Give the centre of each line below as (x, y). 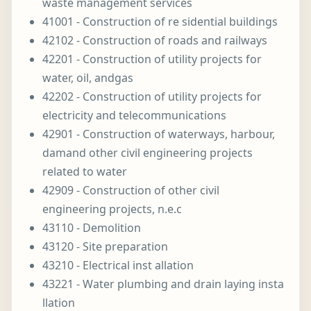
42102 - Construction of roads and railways (155, 40)
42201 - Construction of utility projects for (152, 59)
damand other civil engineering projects (148, 153)
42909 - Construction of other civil (131, 190)
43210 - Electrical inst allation (118, 265)
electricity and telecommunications (134, 115)
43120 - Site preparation (105, 246)
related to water (85, 171)
